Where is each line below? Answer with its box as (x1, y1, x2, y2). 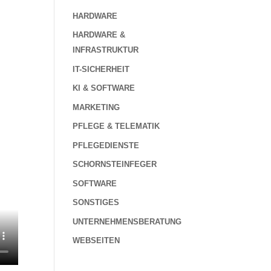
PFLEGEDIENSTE (73, 140, 140, 150)
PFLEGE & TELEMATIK (73, 122, 160, 131)
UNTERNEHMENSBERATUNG (73, 217, 182, 226)
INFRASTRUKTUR (73, 45, 139, 55)
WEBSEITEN (73, 236, 120, 246)
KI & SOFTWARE (73, 83, 135, 93)
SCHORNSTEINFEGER (73, 160, 157, 169)
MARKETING (73, 102, 120, 112)
